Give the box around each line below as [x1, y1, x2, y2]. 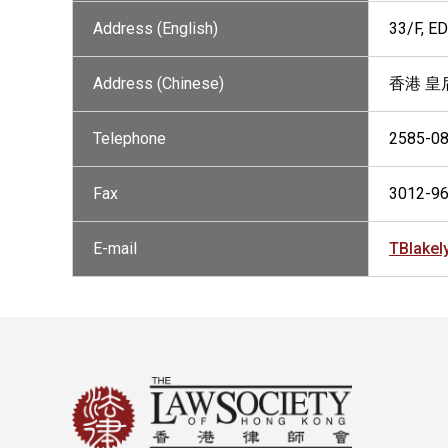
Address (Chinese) [93, 74, 224, 93]
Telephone [93, 129, 166, 148]
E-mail [93, 239, 137, 258]
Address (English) [93, 19, 218, 38]
